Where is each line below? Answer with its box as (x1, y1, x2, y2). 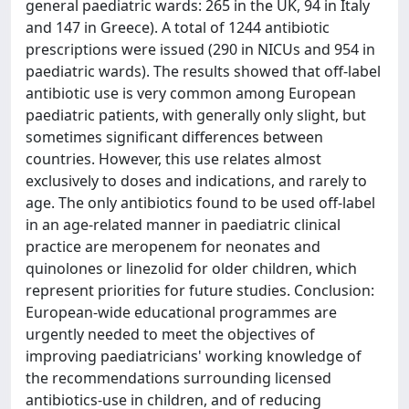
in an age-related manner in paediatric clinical (26, 215, 341, 235)
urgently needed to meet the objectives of (26, 324, 315, 344)
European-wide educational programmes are (26, 302, 337, 322)
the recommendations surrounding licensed (26, 368, 331, 388)
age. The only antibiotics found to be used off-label (26, 193, 375, 213)
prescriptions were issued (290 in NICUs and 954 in (26, 39, 375, 59)
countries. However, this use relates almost (26, 149, 321, 169)
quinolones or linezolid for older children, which (26, 258, 357, 278)
